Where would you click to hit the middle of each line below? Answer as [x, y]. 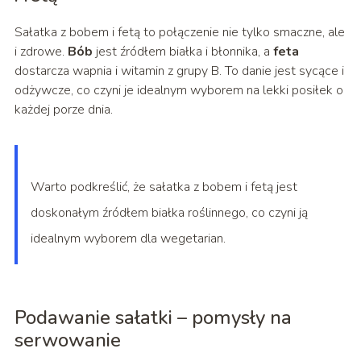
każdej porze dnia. [63, 110]
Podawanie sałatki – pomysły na [153, 318]
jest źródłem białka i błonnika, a [183, 52]
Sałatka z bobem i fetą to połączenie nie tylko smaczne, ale [179, 33]
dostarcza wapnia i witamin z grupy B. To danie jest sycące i [179, 71]
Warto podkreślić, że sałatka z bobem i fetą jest [164, 187]
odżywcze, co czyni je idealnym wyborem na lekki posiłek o [178, 91]
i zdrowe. [41, 52]
